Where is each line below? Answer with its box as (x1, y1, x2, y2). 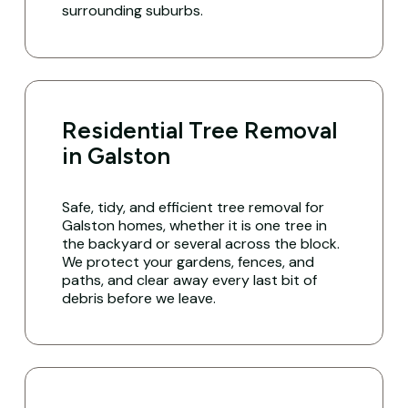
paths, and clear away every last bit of (62, 270, 318, 290)
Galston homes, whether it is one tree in (62, 215, 328, 235)
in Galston (62, 141, 171, 169)
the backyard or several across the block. (62, 233, 341, 253)
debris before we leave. (62, 288, 217, 308)
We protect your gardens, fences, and (62, 251, 315, 271)
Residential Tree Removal (62, 116, 338, 144)
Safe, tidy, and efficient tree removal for (62, 197, 325, 217)
